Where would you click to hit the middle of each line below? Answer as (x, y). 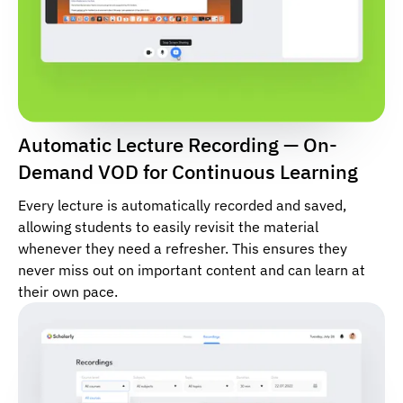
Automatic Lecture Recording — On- (178, 144)
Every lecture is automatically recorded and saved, (182, 205)
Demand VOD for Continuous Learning (188, 171)
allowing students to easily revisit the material (168, 226)
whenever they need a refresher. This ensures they (183, 248)
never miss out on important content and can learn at (192, 269)
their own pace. (68, 291)
